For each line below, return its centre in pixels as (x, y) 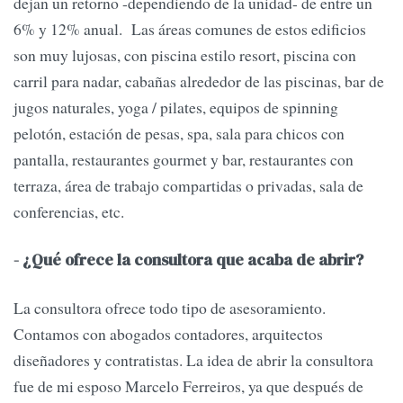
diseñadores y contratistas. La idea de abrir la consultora (193, 360)
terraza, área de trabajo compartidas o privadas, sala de (188, 185)
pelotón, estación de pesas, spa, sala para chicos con (179, 133)
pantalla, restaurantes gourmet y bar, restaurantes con (184, 159)
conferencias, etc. (69, 211)
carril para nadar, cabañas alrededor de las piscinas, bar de (199, 81)
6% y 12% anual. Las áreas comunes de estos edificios (190, 28)
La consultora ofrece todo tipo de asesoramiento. (170, 308)
